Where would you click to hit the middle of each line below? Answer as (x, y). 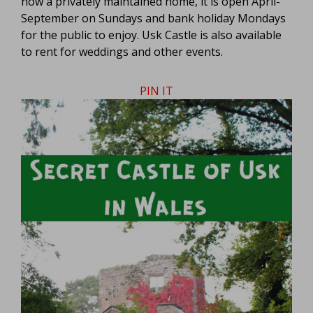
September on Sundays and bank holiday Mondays (153, 18)
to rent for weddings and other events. (122, 51)
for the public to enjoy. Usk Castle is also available (151, 35)
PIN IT (156, 90)
